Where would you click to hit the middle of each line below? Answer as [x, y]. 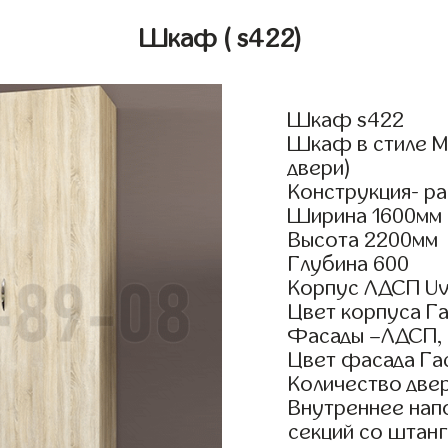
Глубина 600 [349, 264]
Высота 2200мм [363, 240]
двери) [320, 168]
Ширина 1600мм [365, 216]
